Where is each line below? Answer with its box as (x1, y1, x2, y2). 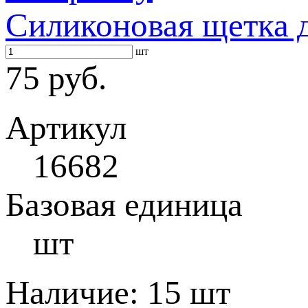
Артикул (5, 109, 126, 146)
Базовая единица (5, 186, 243, 223)
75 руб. (5, 59, 107, 97)
